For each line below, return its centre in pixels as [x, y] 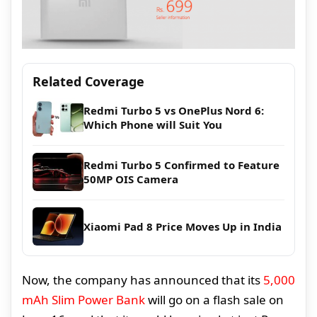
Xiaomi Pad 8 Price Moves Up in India [183, 227]
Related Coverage [88, 82]
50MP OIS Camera [131, 179]
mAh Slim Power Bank [83, 300]
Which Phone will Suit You [153, 125]
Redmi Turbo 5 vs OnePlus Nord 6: [174, 111]
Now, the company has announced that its [143, 280]
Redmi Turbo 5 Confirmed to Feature [181, 165]
